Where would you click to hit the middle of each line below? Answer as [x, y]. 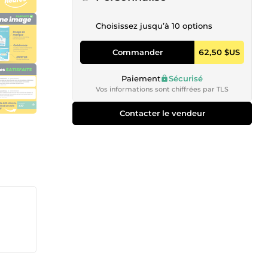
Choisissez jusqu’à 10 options [154, 26]
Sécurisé [186, 78]
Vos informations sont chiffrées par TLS [162, 89]
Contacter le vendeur [162, 113]
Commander [137, 52]
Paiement [141, 78]
